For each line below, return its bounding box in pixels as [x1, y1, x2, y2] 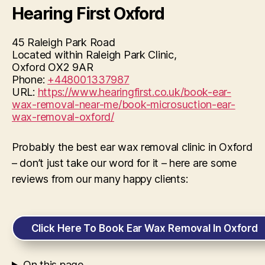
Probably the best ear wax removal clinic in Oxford [12, 141, 253, 154]
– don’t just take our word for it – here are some [12, 157, 237, 170]
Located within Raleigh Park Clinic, [12, 49, 177, 62]
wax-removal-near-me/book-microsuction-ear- [12, 98, 235, 111]
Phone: [12, 73, 48, 86]
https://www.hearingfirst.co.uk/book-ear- [37, 86, 231, 99]
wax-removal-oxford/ [12, 111, 114, 124]
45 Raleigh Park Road [12, 36, 115, 49]
